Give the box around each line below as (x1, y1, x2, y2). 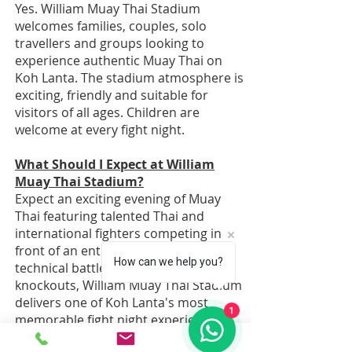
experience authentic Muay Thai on (15, 52, 222, 69)
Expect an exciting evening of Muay (15, 190, 221, 207)
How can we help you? (114, 255, 223, 268)
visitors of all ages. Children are (15, 104, 200, 121)
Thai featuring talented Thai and (15, 207, 204, 225)
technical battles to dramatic (15, 259, 185, 277)
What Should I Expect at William (15, 156, 214, 173)
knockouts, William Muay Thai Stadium (15, 277, 242, 294)
